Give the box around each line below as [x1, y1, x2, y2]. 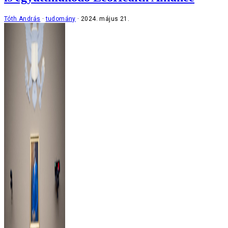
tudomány [45, 15, 76, 22]
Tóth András [4, 15, 41, 22]
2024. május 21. [81, 15, 130, 22]
